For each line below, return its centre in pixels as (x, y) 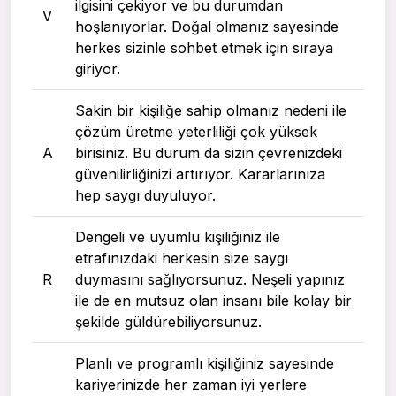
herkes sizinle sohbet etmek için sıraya (204, 48)
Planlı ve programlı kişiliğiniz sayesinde (205, 364)
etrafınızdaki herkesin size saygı (182, 259)
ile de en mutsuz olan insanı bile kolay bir (213, 301)
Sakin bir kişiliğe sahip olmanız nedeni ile (211, 111)
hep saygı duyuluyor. (145, 196)
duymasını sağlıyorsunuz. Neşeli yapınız (210, 280)
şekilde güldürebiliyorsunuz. (168, 322)
